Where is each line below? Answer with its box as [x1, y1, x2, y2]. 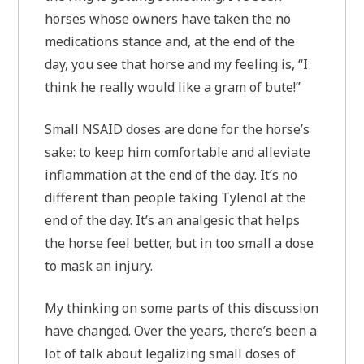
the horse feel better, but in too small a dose [45, 233, 314, 252]
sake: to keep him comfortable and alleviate [45, 142, 311, 161]
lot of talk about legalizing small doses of [45, 344, 297, 362]
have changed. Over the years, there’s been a [45, 321, 318, 340]
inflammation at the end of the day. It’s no [45, 165, 298, 184]
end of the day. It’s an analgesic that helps [45, 210, 301, 229]
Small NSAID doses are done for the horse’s [45, 119, 310, 138]
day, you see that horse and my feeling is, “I [45, 54, 309, 73]
